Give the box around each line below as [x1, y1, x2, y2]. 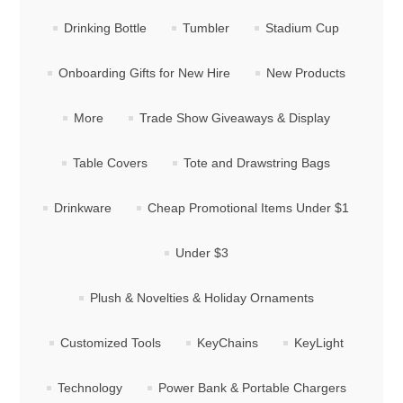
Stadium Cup [265, 21, 339, 36]
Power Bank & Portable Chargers [157, 381, 346, 396]
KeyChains [196, 336, 258, 351]
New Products [265, 66, 345, 81]
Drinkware [54, 201, 112, 216]
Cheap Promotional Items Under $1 [148, 201, 349, 216]
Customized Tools [59, 336, 161, 351]
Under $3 [175, 246, 228, 261]
